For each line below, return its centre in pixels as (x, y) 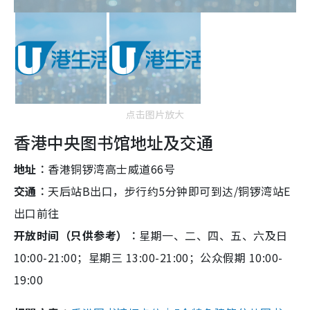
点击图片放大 (155, 115)
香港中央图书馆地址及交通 (113, 143)
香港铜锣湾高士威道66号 (112, 169)
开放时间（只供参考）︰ (77, 236)
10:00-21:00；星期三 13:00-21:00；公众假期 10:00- (148, 258)
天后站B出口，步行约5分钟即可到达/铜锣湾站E (169, 191)
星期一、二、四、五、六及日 (213, 236)
